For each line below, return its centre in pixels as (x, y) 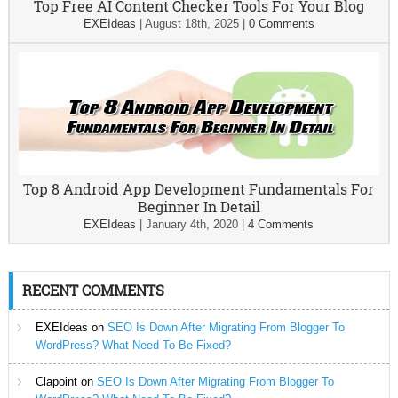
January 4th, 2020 (192, 224)
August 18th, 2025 (191, 24)
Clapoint (56, 382)
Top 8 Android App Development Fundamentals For (199, 189)
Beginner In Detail (199, 207)
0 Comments (281, 24)
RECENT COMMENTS (93, 290)
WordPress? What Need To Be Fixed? (133, 345)
